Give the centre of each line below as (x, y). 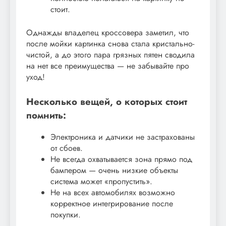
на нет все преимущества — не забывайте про (108, 66)
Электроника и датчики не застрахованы (123, 137)
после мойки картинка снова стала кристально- (110, 43)
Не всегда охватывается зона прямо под (121, 159)
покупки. (66, 214)
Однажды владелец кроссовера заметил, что (108, 32)
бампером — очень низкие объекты (114, 170)
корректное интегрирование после (112, 203)
